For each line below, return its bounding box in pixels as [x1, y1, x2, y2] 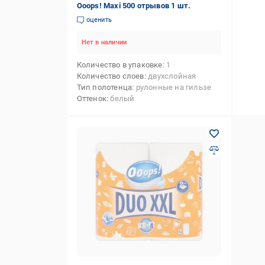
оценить [86, 16, 112, 24]
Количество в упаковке [76, 60, 163, 69]
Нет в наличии [81, 38, 127, 46]
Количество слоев [76, 72, 144, 80]
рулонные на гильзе [135, 83, 212, 92]
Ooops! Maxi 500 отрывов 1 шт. [76, 1, 191, 10]
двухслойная [148, 72, 196, 80]
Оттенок [76, 94, 106, 103]
